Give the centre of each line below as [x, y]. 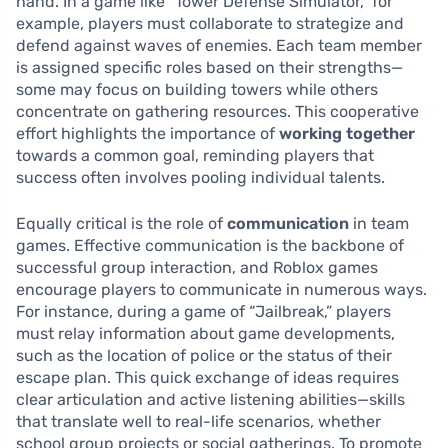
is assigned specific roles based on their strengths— [209, 68]
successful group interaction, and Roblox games [197, 268]
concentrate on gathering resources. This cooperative [217, 112]
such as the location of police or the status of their [204, 356]
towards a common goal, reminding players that [195, 156]
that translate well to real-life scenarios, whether [198, 422]
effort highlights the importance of [147, 134]
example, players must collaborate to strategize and [210, 24]
